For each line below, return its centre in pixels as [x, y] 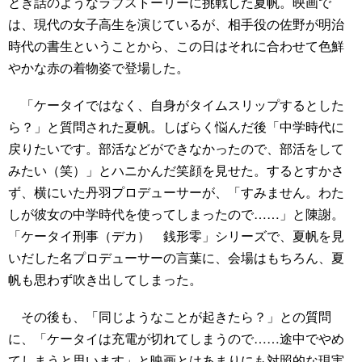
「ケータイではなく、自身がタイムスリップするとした [176, 105]
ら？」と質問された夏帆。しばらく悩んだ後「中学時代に [176, 127]
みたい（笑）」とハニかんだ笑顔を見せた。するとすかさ [176, 170]
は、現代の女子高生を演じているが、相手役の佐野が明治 [176, 24]
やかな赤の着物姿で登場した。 [99, 67]
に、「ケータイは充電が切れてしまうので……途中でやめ [176, 339]
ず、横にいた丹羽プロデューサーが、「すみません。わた [176, 192]
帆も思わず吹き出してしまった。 [105, 280]
